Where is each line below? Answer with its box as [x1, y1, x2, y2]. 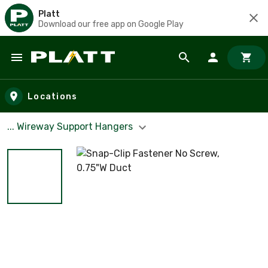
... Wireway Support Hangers [7, 121, 135, 132]
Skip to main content [11, 62, 115, 76]
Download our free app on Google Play [38, 19, 184, 29]
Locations [28, 91, 78, 102]
